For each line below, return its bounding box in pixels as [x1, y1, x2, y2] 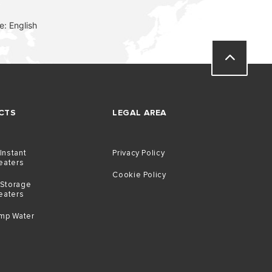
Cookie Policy [112, 170, 166, 180]
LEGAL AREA [112, 107, 167, 118]
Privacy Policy [112, 148, 165, 158]
